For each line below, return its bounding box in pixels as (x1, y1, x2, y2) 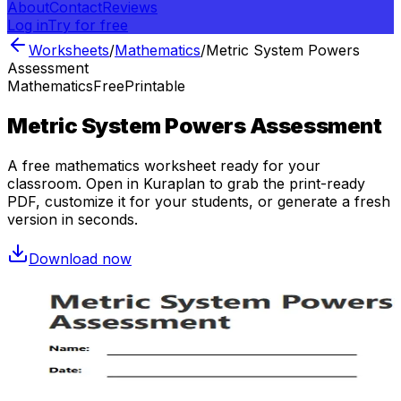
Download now (29, 249, 132, 268)
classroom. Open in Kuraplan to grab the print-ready (7, 174, 365, 192)
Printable (124, 77, 185, 95)
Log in (7, 16, 47, 34)
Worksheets (29, 41, 109, 59)
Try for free (47, 16, 128, 34)
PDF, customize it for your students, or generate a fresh (7, 192, 390, 210)
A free (7, 156, 55, 175)
